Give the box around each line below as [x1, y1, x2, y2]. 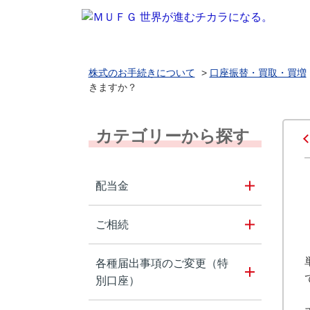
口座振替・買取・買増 [209, 67, 307, 78]
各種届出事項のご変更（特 [95, 257, 228, 269]
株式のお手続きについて [88, 67, 195, 78]
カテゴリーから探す [95, 127, 250, 145]
